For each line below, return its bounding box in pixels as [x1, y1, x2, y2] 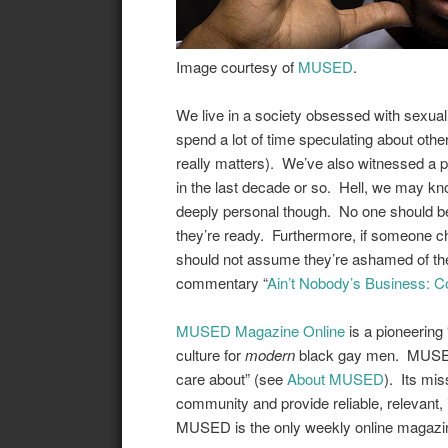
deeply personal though [175, 199, 327, 221]
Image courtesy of [175, 55, 298, 77]
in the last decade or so [175, 175, 327, 197]
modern [244, 343, 295, 365]
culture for [175, 343, 245, 365]
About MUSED [286, 367, 384, 389]
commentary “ [175, 271, 267, 293]
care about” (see [175, 367, 287, 389]
